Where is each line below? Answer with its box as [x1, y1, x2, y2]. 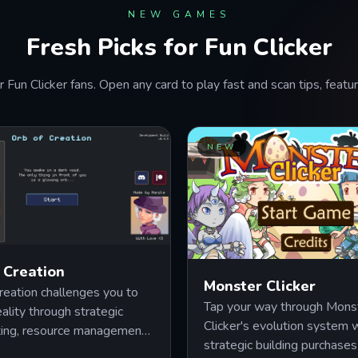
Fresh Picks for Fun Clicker [26, 31, 332, 64]
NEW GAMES [128, 8, 230, 21]
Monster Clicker [204, 276, 316, 296]
